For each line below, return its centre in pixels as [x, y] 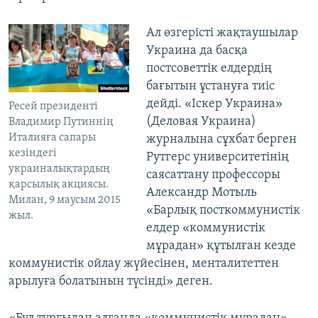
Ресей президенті [53, 107]
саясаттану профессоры [213, 175]
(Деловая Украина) [201, 122]
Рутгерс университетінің [217, 158]
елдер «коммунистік [205, 229]
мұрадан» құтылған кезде [221, 246]
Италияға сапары [52, 138]
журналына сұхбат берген [221, 140]
